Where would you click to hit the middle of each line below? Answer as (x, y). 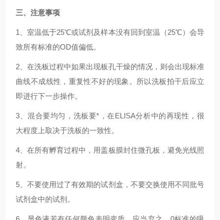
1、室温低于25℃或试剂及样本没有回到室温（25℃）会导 (110, 32)
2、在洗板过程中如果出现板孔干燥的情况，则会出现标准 (110, 67)
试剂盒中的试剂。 (45, 199)
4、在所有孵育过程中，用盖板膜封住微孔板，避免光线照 (110, 150)
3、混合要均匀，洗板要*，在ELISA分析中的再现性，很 (110, 116)
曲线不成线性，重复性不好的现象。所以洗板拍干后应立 (110, 81)
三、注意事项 (38, 13)
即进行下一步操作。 (49, 96)
